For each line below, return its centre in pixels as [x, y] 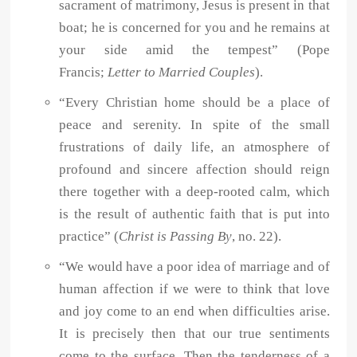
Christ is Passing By [176, 237]
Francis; [84, 73]
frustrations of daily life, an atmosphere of [194, 147]
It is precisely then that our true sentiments [194, 334]
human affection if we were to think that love [194, 289]
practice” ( [89, 237]
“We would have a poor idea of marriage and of [194, 267]
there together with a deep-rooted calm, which [194, 192]
